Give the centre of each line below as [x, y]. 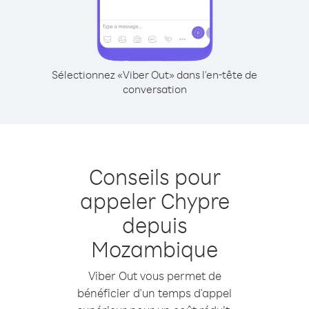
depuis [154, 225]
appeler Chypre [154, 200]
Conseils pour [154, 176]
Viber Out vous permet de [154, 276]
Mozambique [154, 249]
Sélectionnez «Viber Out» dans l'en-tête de [154, 74]
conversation [154, 89]
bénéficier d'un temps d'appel [154, 293]
